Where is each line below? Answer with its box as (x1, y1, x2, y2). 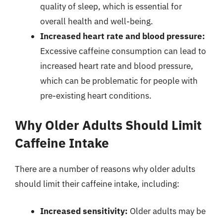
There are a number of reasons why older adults (15, 163, 195, 174)
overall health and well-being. (40, 16, 153, 27)
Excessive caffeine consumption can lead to (40, 46, 206, 56)
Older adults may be (128, 206, 206, 217)
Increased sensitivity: (40, 206, 128, 217)
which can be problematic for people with (40, 75, 198, 86)
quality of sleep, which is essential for (40, 1, 182, 12)
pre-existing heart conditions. (40, 90, 152, 101)
